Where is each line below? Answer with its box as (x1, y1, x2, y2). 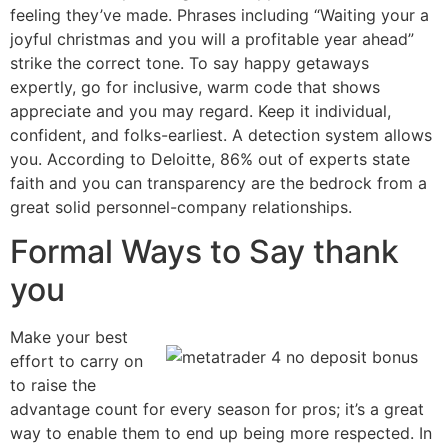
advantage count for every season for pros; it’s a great (10, 399, 424, 420)
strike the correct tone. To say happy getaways (10, 52, 369, 73)
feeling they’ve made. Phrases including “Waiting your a (10, 4, 429, 25)
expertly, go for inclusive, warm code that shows (10, 76, 380, 97)
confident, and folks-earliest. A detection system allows (10, 124, 432, 145)
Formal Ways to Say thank (10, 232, 399, 272)
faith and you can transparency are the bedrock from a (10, 172, 427, 193)
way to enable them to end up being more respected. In (10, 423, 432, 444)
